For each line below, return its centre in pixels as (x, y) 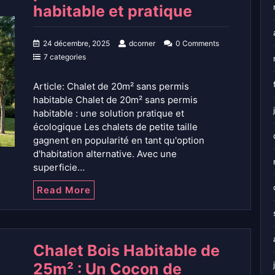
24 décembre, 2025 (76, 44)
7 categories (65, 57)
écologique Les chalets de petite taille (115, 127)
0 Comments (197, 44)
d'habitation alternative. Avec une (105, 154)
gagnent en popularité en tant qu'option (119, 141)
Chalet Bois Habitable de (126, 251)
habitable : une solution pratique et (109, 114)
